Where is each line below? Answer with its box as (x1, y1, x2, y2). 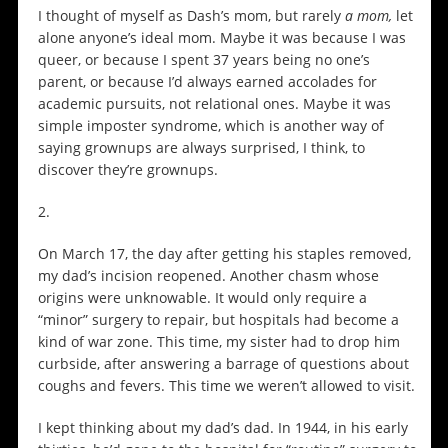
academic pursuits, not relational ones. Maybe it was (37, 94, 391, 114)
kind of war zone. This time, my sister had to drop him (37, 332, 400, 352)
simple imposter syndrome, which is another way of (37, 116, 384, 136)
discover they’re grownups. (37, 160, 222, 180)
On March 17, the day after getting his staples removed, (37, 244, 411, 264)
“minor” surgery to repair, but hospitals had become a (37, 310, 399, 330)
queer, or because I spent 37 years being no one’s (37, 50, 370, 70)
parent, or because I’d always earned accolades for (37, 72, 377, 92)
